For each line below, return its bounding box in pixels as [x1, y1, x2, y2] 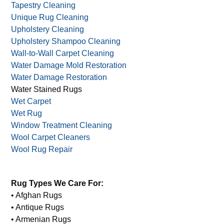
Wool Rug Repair [11, 145, 73, 154]
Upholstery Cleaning [11, 25, 84, 34]
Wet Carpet [11, 97, 51, 106]
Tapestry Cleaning [11, 1, 76, 10]
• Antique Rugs [11, 203, 64, 212]
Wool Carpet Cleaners [11, 133, 90, 142]
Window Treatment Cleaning [11, 121, 112, 130]
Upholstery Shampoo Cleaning [11, 37, 121, 46]
